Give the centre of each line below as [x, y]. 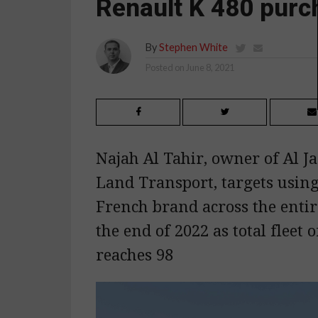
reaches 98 [134, 255]
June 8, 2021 [210, 67]
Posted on [165, 67]
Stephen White [193, 47]
